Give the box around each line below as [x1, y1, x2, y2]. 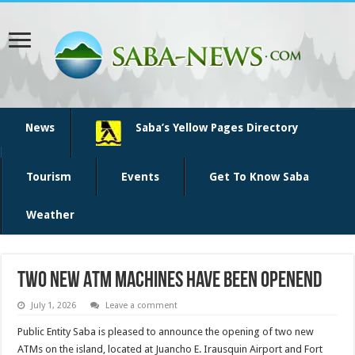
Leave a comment [105, 300, 178, 311]
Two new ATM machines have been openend [17, 270, 323, 292]
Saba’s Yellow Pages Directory [136, 121, 299, 134]
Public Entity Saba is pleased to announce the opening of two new [17, 326, 315, 338]
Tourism [26, 170, 71, 183]
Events [121, 170, 159, 183]
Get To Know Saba [209, 170, 309, 183]
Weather [26, 208, 74, 221]
